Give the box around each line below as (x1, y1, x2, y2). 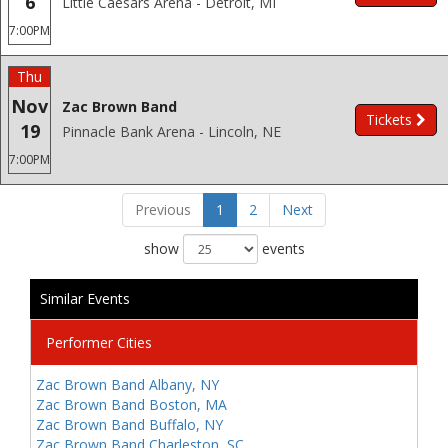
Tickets (366, 110, 412, 129)
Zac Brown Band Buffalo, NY (36, 415, 223, 434)
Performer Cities (46, 333, 152, 352)
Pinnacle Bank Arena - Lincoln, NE (62, 122, 281, 141)
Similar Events (40, 289, 130, 308)
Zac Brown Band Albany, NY (36, 375, 219, 394)
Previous (135, 200, 191, 219)
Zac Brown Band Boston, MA (36, 395, 227, 414)
